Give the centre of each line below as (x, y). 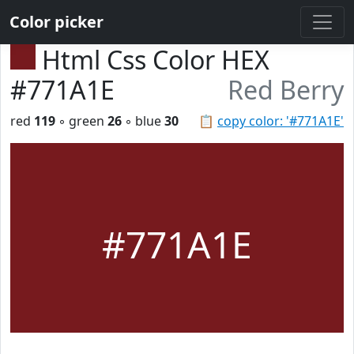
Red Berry (286, 90)
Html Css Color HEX (156, 60)
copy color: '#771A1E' (281, 121)
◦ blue (143, 121)
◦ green (81, 121)
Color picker (56, 22)
